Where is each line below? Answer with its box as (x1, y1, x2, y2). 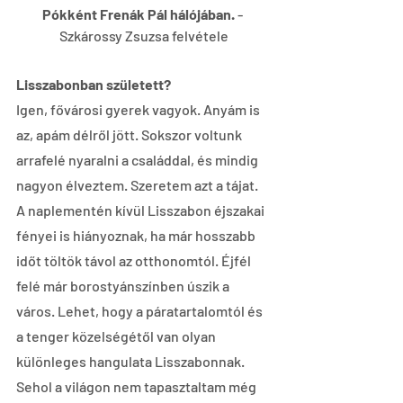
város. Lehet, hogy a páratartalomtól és (16, 301, 265, 319)
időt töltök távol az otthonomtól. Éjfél (16, 251, 254, 269)
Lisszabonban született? (16, 75, 171, 93)
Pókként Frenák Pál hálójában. (42, 4, 237, 22)
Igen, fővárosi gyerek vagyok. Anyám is (16, 100, 263, 118)
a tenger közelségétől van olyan (16, 327, 219, 345)
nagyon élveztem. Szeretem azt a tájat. (16, 175, 261, 193)
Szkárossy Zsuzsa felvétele (59, 26, 228, 44)
